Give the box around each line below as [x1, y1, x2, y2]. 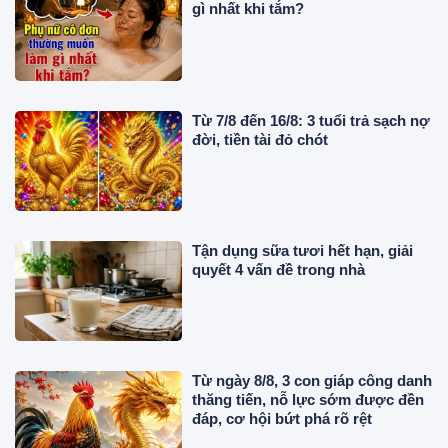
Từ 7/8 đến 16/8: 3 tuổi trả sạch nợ [192, 111, 431, 129]
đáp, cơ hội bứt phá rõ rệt [192, 410, 373, 428]
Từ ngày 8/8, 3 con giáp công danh [192, 372, 433, 390]
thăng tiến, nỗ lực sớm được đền [192, 391, 425, 409]
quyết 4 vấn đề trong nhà [192, 260, 366, 278]
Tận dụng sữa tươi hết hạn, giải [192, 241, 414, 259]
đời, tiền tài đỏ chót [192, 130, 329, 148]
